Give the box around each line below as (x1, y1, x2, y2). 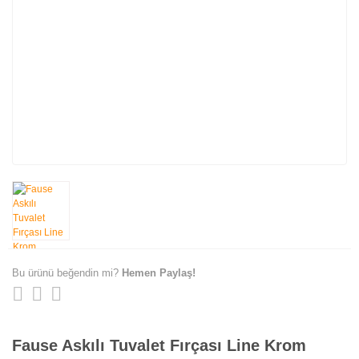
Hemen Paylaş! (122, 266, 196, 279)
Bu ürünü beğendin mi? (12, 266, 122, 279)
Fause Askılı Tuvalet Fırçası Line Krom (12, 336, 306, 354)
